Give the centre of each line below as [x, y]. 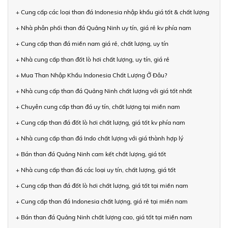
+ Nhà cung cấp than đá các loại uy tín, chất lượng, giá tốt [96, 169]
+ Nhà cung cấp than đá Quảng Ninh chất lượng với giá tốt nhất [104, 91]
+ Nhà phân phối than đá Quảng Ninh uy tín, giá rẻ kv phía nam [104, 27]
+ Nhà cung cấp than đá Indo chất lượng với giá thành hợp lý [99, 138]
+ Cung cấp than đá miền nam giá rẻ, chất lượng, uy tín [92, 43]
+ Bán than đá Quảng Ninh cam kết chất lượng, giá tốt [91, 154]
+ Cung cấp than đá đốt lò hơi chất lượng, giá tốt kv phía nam [101, 122]
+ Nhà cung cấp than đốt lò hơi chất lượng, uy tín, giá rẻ [93, 59]
